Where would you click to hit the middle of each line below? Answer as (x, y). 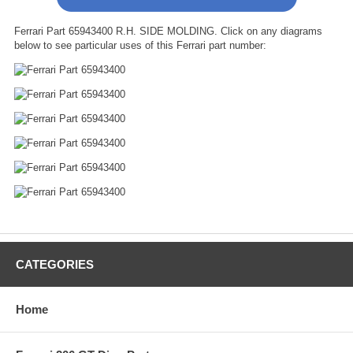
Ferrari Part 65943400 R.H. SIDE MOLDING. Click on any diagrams (168, 31)
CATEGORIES (55, 264)
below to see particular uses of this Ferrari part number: (140, 45)
